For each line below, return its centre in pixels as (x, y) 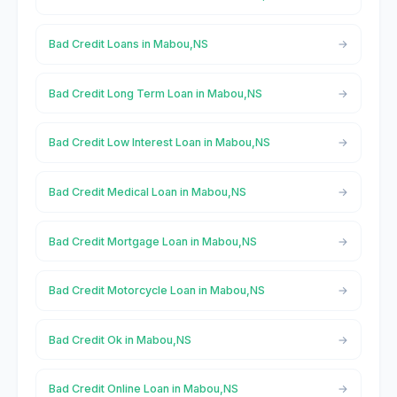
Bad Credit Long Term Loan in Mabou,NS (155, 93)
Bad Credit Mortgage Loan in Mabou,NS (152, 241)
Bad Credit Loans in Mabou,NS (128, 44)
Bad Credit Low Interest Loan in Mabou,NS (159, 143)
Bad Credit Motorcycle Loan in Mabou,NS (156, 291)
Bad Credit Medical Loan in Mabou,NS (147, 191)
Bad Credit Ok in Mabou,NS (120, 339)
